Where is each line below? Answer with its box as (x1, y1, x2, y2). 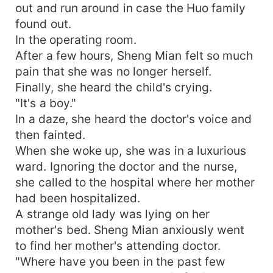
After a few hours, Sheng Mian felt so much (15, 48, 253, 63)
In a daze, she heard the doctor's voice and (15, 111, 252, 126)
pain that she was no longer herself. (15, 63, 211, 79)
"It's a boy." (15, 95, 76, 110)
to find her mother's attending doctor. (15, 238, 221, 253)
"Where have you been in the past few (15, 253, 226, 269)
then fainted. (15, 127, 85, 142)
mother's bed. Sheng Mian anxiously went (15, 222, 245, 237)
